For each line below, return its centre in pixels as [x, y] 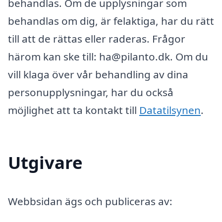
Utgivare [45, 163]
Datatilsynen [170, 110]
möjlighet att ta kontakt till [74, 110]
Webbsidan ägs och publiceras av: [90, 201]
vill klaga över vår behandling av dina [98, 75]
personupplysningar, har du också [91, 92]
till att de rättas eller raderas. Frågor [97, 39]
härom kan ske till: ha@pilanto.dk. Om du [108, 57]
